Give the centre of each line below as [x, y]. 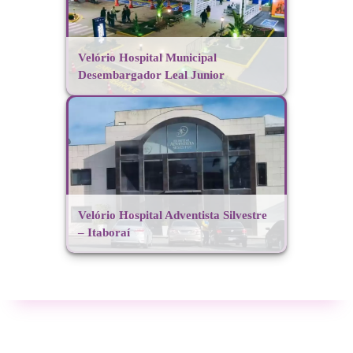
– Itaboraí [104, 232]
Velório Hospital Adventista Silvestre [173, 215]
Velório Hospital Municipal [147, 57]
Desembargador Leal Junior [151, 74]
